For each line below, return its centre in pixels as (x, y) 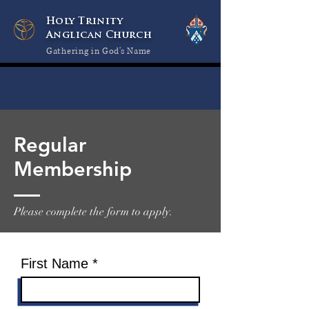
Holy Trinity (85, 22)
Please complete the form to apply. (93, 212)
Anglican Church (99, 36)
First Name (54, 263)
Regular (50, 144)
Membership (73, 169)
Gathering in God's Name (99, 51)
